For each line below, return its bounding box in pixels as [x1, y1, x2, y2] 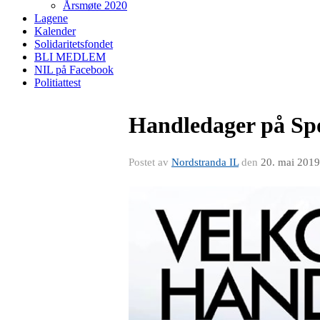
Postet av [129, 156, 171, 168]
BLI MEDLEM [34, 51, 106, 63]
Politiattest [34, 76, 81, 89]
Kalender [34, 25, 76, 37]
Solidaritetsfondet [34, 38, 113, 50]
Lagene [34, 12, 68, 24]
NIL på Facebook [34, 64, 114, 76]
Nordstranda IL [171, 156, 239, 168]
